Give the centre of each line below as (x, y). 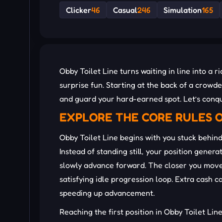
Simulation (183, 10)
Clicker (79, 10)
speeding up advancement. (107, 193)
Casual (125, 10)
